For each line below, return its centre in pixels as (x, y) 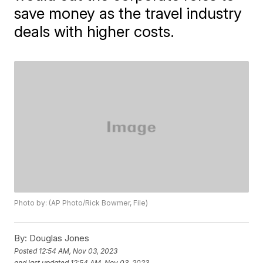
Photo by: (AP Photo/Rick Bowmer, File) (81, 203)
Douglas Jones (58, 238)
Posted (27, 251)
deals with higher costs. (95, 31)
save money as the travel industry (128, 13)
